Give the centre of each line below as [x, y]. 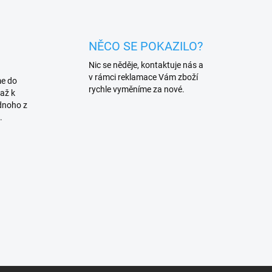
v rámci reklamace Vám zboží [143, 77]
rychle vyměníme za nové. [136, 89]
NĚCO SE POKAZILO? [145, 46]
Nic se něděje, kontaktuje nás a [146, 65]
